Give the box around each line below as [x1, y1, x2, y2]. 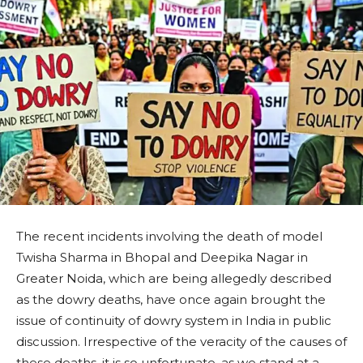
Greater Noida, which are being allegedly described [16, 271, 331, 287]
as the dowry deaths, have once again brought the [16, 292, 326, 308]
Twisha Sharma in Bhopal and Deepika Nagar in [16, 250, 308, 266]
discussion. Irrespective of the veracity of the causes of [16, 334, 347, 350]
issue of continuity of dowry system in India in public [16, 313, 331, 329]
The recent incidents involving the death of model [16, 228, 322, 245]
